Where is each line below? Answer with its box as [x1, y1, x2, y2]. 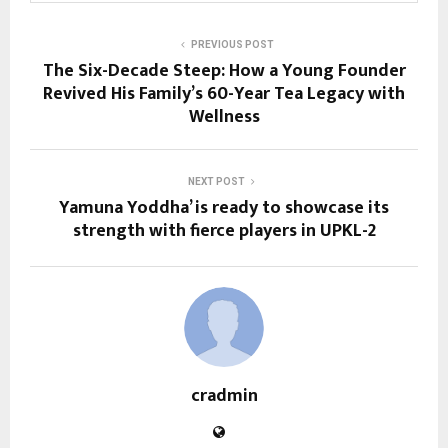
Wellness [188, 102, 260, 133]
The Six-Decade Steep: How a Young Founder [42, 56, 406, 87]
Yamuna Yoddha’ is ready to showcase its [59, 193, 389, 224]
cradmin [190, 381, 258, 412]
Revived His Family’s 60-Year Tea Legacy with [43, 79, 405, 110]
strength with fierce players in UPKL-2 [72, 216, 376, 247]
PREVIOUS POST [190, 39, 274, 51]
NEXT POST [187, 176, 245, 188]
